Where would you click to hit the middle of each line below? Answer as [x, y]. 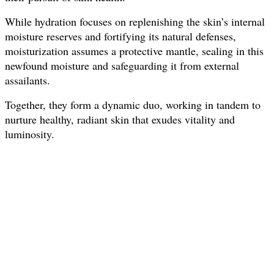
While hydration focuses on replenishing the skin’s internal [135, 21]
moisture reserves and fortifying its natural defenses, [120, 36]
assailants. [29, 80]
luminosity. [30, 134]
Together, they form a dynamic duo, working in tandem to [133, 104]
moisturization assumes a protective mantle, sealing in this [134, 50]
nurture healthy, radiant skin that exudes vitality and [120, 119]
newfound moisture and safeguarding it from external [122, 65]
